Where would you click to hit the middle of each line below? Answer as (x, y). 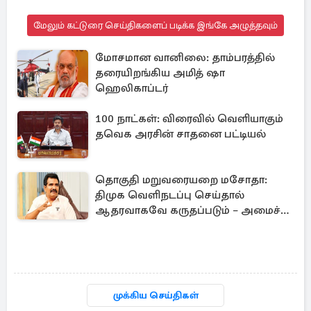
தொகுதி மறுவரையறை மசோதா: (181, 180)
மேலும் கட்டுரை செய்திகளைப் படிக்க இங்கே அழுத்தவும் (155, 25)
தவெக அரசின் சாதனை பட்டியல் (180, 134)
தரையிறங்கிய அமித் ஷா (160, 73)
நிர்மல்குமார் (127, 226)
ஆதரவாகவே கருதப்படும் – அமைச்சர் (194, 210)
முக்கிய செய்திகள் (155, 295)
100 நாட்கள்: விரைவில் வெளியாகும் (189, 119)
